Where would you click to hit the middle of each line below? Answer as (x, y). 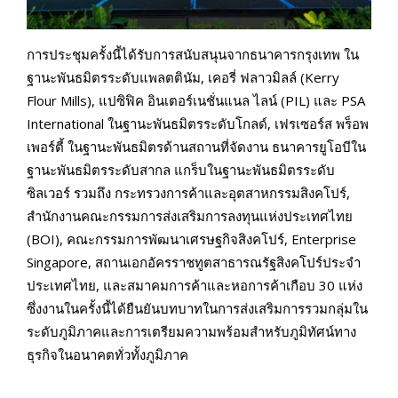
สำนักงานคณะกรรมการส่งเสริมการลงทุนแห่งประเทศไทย (190, 216)
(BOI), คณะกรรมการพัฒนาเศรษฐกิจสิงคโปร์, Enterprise (191, 239)
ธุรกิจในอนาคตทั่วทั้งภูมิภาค (107, 355)
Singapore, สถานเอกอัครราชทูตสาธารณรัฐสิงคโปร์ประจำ (194, 263)
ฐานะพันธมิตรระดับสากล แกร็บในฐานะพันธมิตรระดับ (181, 170)
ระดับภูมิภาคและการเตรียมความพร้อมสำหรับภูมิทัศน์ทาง (191, 332)
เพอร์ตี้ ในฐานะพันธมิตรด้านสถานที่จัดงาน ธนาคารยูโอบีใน (196, 147)
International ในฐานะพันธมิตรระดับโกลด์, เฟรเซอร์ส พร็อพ (198, 124)
